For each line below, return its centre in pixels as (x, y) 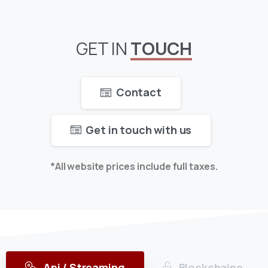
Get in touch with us (139, 130)
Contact (138, 92)
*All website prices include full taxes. (134, 167)
